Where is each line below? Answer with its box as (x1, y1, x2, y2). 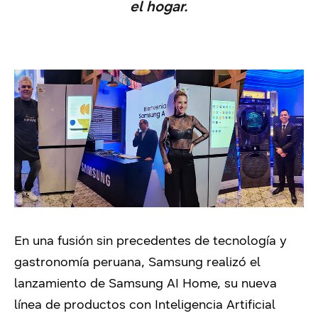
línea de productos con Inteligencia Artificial (14, 296, 275, 312)
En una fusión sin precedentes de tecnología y (14, 232, 287, 248)
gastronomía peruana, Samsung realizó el (14, 253, 261, 270)
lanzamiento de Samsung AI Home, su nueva (14, 275, 277, 291)
